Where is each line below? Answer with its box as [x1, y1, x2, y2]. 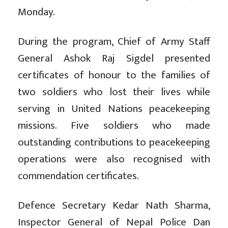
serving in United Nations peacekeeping [18, 100, 210, 118]
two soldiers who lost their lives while [18, 83, 210, 101]
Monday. [18, 3, 55, 21]
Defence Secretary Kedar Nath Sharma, [18, 196, 210, 215]
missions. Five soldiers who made [18, 117, 210, 135]
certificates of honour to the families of [18, 66, 210, 84]
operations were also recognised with [18, 150, 210, 168]
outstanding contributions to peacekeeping [18, 133, 210, 152]
